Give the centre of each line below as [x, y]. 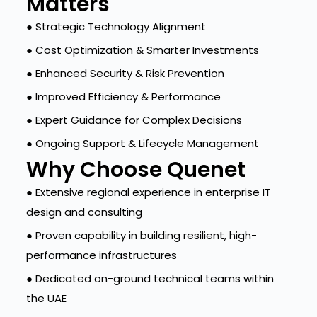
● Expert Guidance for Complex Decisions [134, 120]
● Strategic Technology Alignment [116, 27]
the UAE [46, 298]
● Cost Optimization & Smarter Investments [142, 50]
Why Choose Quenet [136, 170]
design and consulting [84, 212]
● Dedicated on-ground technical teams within [150, 278]
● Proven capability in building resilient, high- [141, 235]
